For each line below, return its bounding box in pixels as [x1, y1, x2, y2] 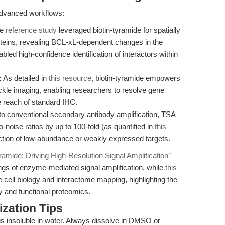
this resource [49, 74, 91, 82]
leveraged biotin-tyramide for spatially [57, 26, 180, 34]
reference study [6, 26, 57, 34]
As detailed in [2, 74, 49, 82]
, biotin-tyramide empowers [91, 74, 180, 82]
